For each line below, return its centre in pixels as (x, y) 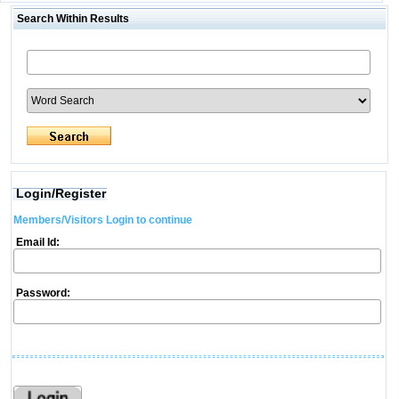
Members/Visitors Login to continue (102, 220)
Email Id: (36, 242)
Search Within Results (71, 19)
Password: (41, 293)
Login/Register (61, 193)
